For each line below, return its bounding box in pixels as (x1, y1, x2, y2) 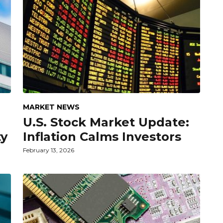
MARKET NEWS (23, 102, 80, 111)
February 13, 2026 (23, 146, 74, 154)
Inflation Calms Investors (23, 129, 181, 144)
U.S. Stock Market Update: (23, 114, 189, 129)
